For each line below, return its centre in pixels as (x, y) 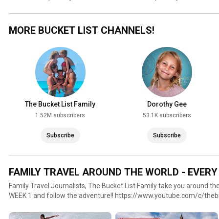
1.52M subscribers (60, 116)
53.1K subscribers (167, 116)
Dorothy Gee (167, 104)
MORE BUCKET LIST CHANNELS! (82, 31)
